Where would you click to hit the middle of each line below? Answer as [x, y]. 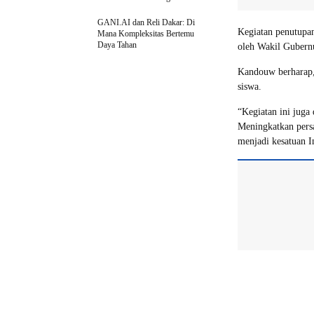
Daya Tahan [117, 45]
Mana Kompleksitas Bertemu [146, 34]
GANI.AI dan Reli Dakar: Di [146, 22]
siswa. [250, 87]
